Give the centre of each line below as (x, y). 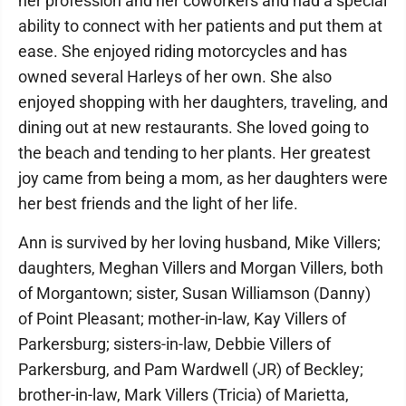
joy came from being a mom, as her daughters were (203, 178)
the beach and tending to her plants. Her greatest (194, 153)
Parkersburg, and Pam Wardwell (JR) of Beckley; (191, 369)
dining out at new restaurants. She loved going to (193, 127)
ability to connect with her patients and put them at (200, 26)
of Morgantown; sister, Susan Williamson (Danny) (194, 293)
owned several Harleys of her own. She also (175, 77)
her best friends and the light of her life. (158, 203)
